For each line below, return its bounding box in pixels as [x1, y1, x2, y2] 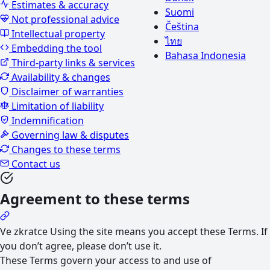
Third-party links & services [11, 56, 135, 69]
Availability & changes [11, 71, 110, 84]
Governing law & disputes [11, 128, 129, 142]
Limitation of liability [11, 99, 104, 113]
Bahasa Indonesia [165, 49, 246, 62]
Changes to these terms [11, 143, 121, 156]
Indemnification [11, 114, 84, 127]
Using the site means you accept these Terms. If [48, 225, 268, 238]
